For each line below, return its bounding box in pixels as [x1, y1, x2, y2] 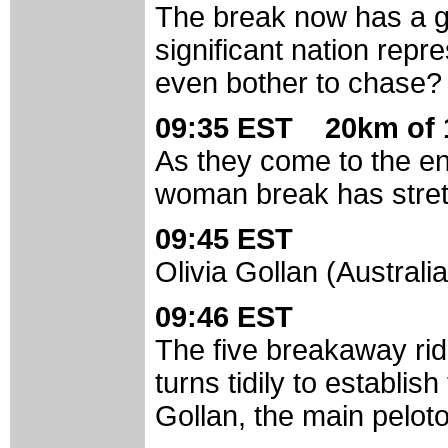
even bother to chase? [155, 67, 442, 100]
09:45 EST [155, 223, 317, 256]
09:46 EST [155, 301, 317, 334]
